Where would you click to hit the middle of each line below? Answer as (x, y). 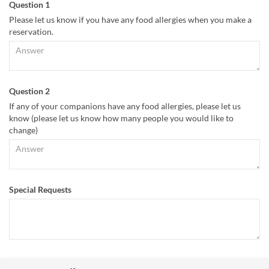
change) (23, 130)
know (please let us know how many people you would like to (121, 118)
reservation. (31, 32)
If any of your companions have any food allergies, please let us (125, 106)
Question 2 (29, 91)
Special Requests (40, 190)
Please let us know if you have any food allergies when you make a (130, 20)
